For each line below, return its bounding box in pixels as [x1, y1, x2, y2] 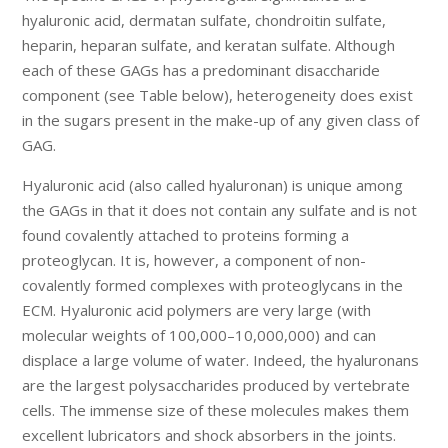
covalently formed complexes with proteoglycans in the [22, 275, 404, 296]
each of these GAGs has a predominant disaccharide [22, 60, 381, 81]
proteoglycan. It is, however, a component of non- [22, 250, 367, 271]
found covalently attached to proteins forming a [22, 225, 350, 246]
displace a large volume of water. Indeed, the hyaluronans [22, 350, 420, 371]
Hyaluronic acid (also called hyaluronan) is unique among [22, 175, 404, 196]
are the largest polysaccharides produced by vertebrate [22, 375, 411, 396]
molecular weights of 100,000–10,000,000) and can [22, 325, 377, 346]
